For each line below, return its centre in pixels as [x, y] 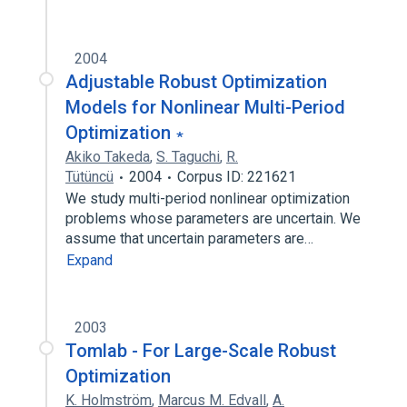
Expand [89, 260]
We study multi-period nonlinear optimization [208, 199]
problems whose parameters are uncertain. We [213, 218]
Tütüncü [89, 177]
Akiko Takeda [108, 157]
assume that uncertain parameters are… [191, 238]
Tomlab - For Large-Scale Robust [201, 351]
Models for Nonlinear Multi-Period [205, 107]
